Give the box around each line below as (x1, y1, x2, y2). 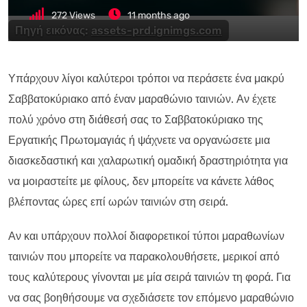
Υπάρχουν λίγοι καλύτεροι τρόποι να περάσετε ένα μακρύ (8, 71, 284, 85)
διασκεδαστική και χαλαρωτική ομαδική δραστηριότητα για (8, 153, 288, 167)
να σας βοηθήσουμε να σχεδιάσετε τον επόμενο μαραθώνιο (8, 291, 294, 304)
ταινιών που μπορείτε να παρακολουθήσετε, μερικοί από (8, 249, 280, 263)
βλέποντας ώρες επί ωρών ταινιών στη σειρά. (8, 195, 228, 208)
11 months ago (127, 9, 190, 21)
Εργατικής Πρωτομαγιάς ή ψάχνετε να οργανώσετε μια (8, 133, 270, 147)
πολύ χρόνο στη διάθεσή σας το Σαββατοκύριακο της (8, 112, 263, 126)
